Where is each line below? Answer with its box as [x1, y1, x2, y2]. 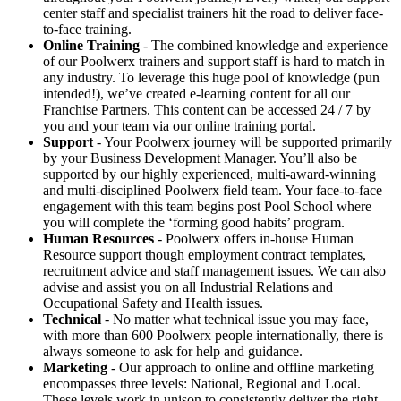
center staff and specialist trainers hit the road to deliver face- [43, 5, 383, 21]
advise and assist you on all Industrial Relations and [43, 279, 333, 295]
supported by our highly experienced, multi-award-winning [43, 166, 376, 183]
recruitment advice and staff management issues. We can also [43, 263, 386, 279]
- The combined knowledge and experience [140, 38, 388, 54]
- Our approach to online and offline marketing [107, 360, 374, 376]
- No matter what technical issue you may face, [101, 311, 369, 328]
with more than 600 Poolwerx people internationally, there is [43, 328, 383, 344]
